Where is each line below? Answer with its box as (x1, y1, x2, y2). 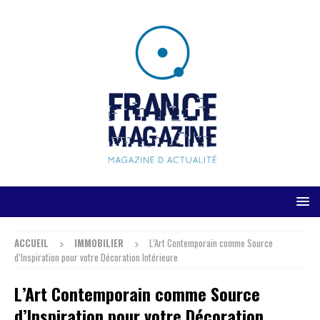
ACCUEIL (14, 236, 49, 250)
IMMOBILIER (74, 236, 124, 250)
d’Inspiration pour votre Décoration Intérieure (14, 250, 178, 264)
